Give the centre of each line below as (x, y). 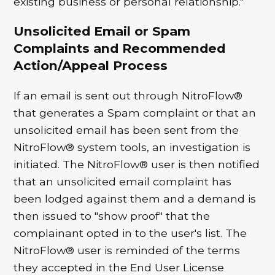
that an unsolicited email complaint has (123, 182)
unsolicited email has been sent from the (126, 130)
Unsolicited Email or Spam (102, 31)
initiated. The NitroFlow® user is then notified (137, 165)
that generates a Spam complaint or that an (135, 113)
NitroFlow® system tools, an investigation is (132, 147)
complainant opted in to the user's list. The (130, 233)
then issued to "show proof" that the (112, 216)
